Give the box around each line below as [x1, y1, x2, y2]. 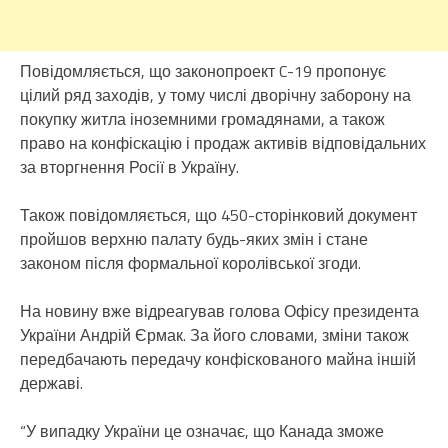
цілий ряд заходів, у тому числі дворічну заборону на [20, 82, 411, 107]
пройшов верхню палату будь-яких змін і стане [20, 226, 368, 251]
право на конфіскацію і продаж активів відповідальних [20, 130, 426, 155]
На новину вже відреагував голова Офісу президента [20, 298, 419, 323]
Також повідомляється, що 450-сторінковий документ [20, 202, 417, 227]
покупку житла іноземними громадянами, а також [20, 106, 385, 131]
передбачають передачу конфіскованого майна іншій [20, 346, 416, 371]
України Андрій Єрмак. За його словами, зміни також [20, 322, 409, 347]
